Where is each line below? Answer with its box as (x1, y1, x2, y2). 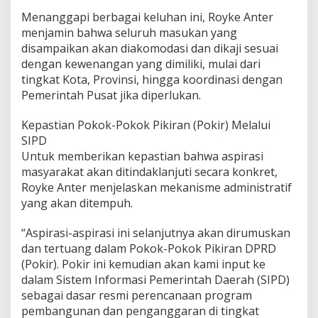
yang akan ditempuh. (21, 195, 133, 212)
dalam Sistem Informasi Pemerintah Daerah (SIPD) (21, 272, 290, 288)
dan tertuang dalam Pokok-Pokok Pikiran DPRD (21, 241, 276, 257)
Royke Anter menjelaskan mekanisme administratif (21, 180, 292, 196)
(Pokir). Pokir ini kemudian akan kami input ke (21, 256, 265, 273)
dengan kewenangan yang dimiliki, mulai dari (21, 56, 261, 72)
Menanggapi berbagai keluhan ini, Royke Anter (21, 9, 273, 26)
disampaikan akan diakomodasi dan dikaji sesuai (21, 40, 278, 57)
